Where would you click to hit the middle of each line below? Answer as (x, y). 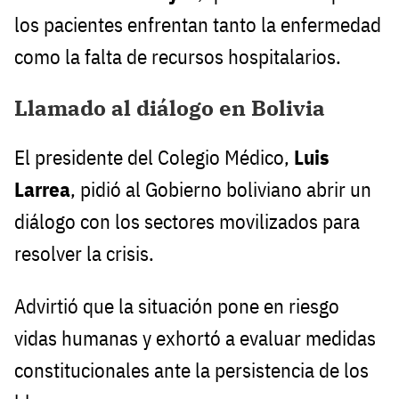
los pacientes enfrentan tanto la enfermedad (198, 24)
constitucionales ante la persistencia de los (191, 370)
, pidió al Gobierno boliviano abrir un (221, 190)
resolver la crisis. (84, 254)
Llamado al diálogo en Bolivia (170, 107)
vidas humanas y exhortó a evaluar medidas (195, 338)
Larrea (42, 190)
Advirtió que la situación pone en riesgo (177, 306)
